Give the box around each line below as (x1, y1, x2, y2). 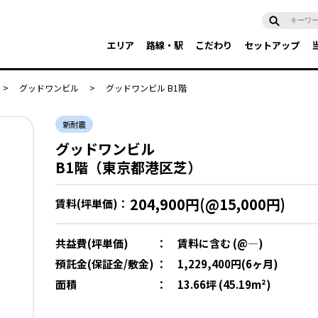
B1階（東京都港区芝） (55, 157, 202, 177)
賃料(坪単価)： (55, 196, 128, 211)
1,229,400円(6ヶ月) (177, 256, 278, 271)
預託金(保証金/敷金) (55, 256, 154, 271)
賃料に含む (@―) (177, 236, 263, 251)
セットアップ (243, 38, 300, 52)
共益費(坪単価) (55, 236, 128, 251)
